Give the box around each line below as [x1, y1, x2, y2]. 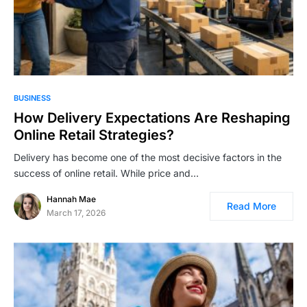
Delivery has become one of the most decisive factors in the [14, 151, 282, 164]
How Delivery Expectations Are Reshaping [14, 110, 291, 127]
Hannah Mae [47, 194, 96, 205]
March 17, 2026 [47, 208, 106, 219]
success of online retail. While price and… [14, 167, 199, 180]
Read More [227, 200, 276, 212]
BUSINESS [14, 93, 51, 103]
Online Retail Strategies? [14, 127, 174, 144]
